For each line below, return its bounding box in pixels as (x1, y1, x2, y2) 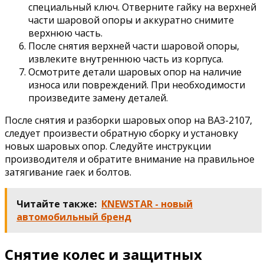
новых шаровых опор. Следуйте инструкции (5, 139, 211, 153)
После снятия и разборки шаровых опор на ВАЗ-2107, (5, 113, 252, 127)
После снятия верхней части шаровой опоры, (28, 39, 239, 52)
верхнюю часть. (28, 26, 103, 39)
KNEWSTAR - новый (101, 197, 193, 210)
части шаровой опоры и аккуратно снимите (28, 13, 234, 27)
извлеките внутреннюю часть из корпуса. (28, 52, 223, 65)
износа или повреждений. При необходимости (28, 78, 245, 91)
